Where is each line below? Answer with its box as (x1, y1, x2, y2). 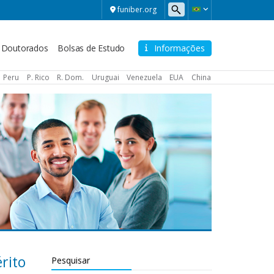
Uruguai (91, 72, 119, 83)
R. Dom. (57, 72, 84, 83)
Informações (154, 42, 205, 54)
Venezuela (126, 72, 162, 83)
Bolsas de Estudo (57, 42, 125, 54)
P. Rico (26, 72, 50, 83)
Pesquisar (51, 254, 90, 266)
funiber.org (117, 4, 157, 15)
